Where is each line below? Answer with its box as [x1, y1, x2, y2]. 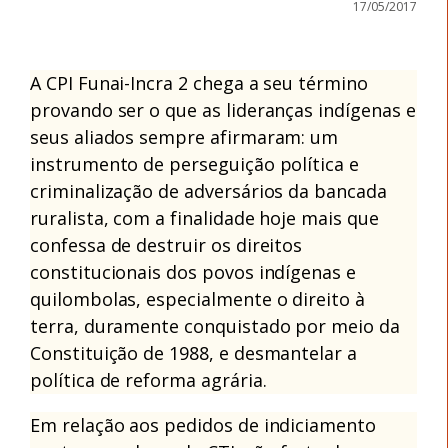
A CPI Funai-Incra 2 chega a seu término [30, 70, 368, 95]
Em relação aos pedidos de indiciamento [30, 412, 376, 437]
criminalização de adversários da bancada [30, 178, 387, 203]
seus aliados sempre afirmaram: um [30, 124, 339, 149]
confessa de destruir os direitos [30, 232, 303, 257]
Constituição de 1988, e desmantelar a [30, 340, 358, 365]
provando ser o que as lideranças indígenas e [30, 97, 416, 122]
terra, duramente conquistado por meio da [30, 313, 400, 338]
